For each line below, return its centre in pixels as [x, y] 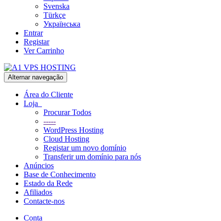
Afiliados [38, 192]
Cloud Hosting [66, 139]
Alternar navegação [36, 77]
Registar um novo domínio [85, 148]
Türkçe [55, 15]
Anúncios [39, 166]
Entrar [33, 33]
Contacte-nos [44, 201]
